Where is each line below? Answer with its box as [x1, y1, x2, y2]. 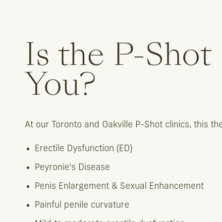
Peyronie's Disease [35, 163, 110, 172]
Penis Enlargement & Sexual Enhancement [35, 182, 204, 191]
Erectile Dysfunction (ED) [35, 144, 132, 153]
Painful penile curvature [35, 201, 129, 210]
